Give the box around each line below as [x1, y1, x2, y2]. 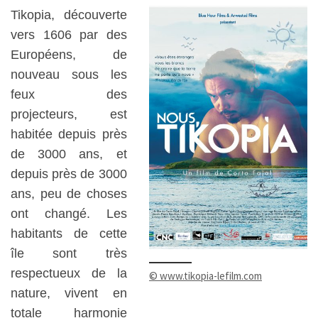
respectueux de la [11, 266, 127, 281]
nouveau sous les [11, 67, 127, 82]
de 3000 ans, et [11, 147, 127, 162]
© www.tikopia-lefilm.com [149, 269, 262, 283]
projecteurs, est [11, 107, 127, 122]
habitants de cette [11, 226, 127, 241]
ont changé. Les [11, 207, 127, 221]
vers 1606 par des [11, 28, 127, 43]
